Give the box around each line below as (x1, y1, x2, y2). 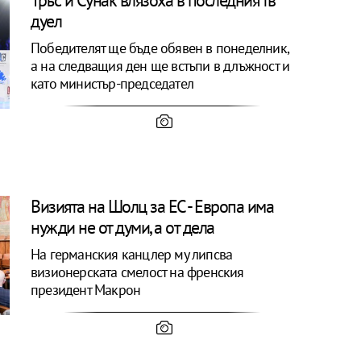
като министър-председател (31, 73, 194, 93)
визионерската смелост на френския (31, 262, 244, 281)
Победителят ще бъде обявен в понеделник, (31, 38, 290, 57)
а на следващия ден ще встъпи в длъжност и (31, 56, 290, 75)
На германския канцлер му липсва (31, 244, 233, 263)
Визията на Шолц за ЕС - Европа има (31, 194, 274, 218)
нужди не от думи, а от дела (31, 215, 214, 239)
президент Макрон (31, 280, 144, 299)
